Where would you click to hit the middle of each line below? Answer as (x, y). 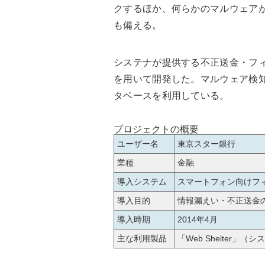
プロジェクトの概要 (156, 130)
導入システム (142, 182)
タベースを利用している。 (172, 96)
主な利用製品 (142, 239)
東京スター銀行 (206, 144)
